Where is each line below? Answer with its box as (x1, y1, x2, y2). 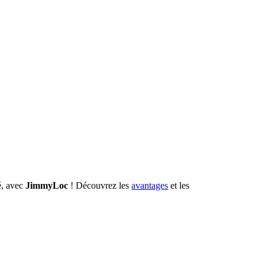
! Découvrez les (68, 180, 132, 190)
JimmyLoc (25, 180, 69, 190)
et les (168, 180, 190, 190)
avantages (131, 180, 169, 190)
